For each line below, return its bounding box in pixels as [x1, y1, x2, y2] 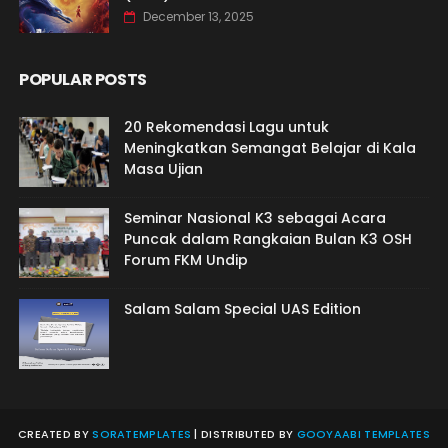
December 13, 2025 [142, 7, 254, 25]
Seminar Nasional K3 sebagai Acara [123, 207, 386, 228]
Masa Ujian [123, 158, 203, 179]
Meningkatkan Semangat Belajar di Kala [123, 137, 416, 158]
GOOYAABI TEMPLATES [296, 425, 430, 442]
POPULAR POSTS [18, 67, 147, 91]
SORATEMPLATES [92, 425, 192, 442]
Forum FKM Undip [123, 249, 248, 270]
